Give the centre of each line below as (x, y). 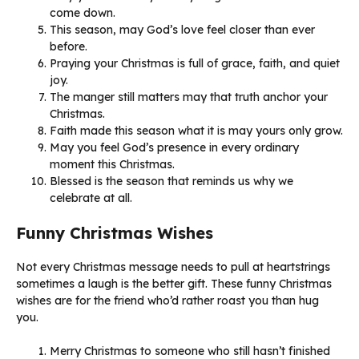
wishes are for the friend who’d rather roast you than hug (167, 300)
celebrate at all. (91, 198)
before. (69, 46)
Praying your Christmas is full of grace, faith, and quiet (195, 63)
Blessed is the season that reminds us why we (171, 181)
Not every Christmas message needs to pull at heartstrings (173, 266)
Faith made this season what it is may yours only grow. (196, 130)
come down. (83, 12)
